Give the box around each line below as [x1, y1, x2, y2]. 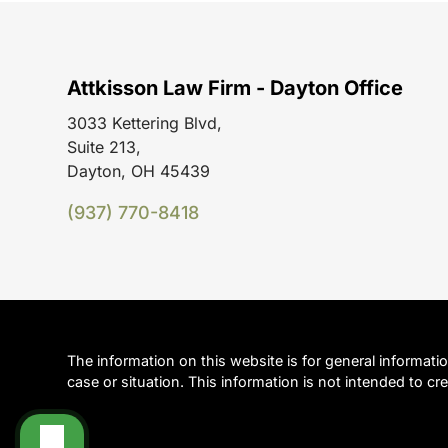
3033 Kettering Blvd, [67, 113, 223, 134]
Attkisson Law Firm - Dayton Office [67, 76, 404, 101]
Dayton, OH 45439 [67, 161, 211, 182]
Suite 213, [67, 137, 142, 158]
